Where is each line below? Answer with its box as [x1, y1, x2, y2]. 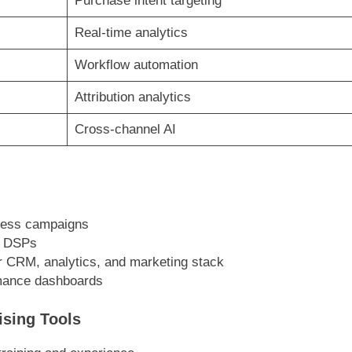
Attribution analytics [74, 89, 191, 104]
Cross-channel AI [74, 121, 176, 137]
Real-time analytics [74, 24, 188, 40]
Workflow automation [74, 57, 198, 72]
